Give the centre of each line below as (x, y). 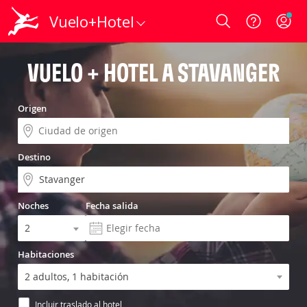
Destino (34, 157)
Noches (33, 206)
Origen (32, 108)
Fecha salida (112, 206)
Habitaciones (46, 254)
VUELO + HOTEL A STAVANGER (153, 72)
